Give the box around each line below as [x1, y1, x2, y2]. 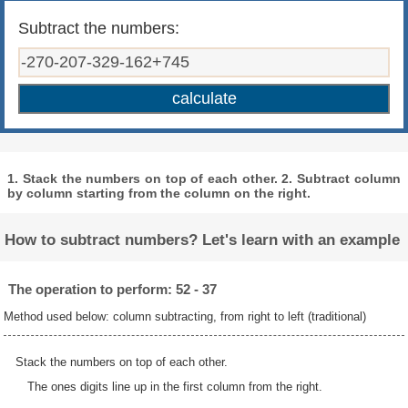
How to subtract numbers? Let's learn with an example [5, 231, 401, 250]
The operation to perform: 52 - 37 [7, 280, 217, 297]
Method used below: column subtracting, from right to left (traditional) [4, 309, 366, 323]
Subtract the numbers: [18, 18, 180, 37]
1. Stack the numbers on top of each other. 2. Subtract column [7, 170, 401, 186]
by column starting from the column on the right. [7, 185, 311, 200]
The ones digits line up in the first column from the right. [26, 380, 322, 394]
